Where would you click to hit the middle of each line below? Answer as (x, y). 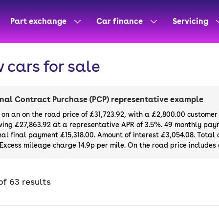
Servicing (190, 21)
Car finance (120, 21)
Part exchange (38, 21)
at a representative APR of (98, 125)
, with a (138, 114)
